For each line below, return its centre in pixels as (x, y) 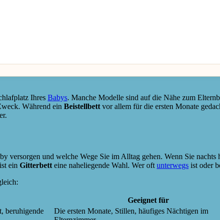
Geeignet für (148, 200)
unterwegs (173, 165)
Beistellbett (82, 106)
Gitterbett (36, 165)
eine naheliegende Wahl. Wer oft (104, 165)
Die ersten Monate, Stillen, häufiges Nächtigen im (131, 211)
